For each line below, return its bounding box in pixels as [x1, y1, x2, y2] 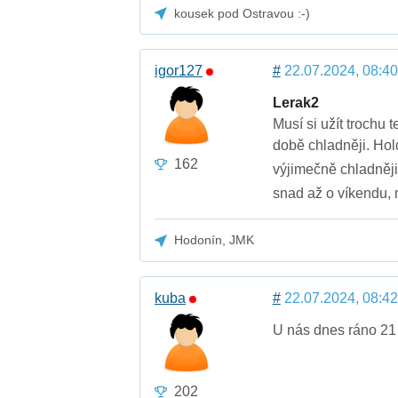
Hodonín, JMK [174, 233, 255, 248]
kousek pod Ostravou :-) [174, 6, 311, 21]
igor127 [155, 63, 203, 79]
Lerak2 [272, 95, 319, 111]
